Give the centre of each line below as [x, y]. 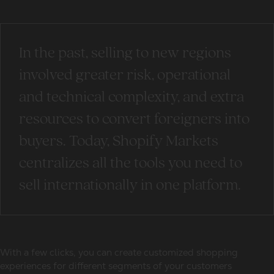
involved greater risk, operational [125, 76]
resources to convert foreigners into [134, 120]
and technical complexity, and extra [131, 98]
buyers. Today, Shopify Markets [119, 142]
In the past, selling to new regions [125, 54]
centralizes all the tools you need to [131, 164]
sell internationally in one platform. [130, 186]
